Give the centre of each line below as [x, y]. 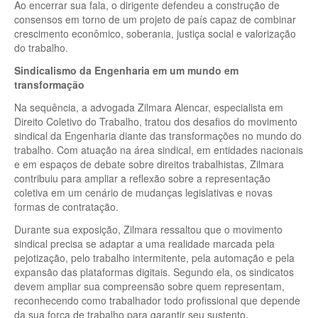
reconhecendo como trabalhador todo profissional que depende [157, 300]
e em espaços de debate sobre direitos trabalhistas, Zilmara [149, 164]
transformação [49, 84]
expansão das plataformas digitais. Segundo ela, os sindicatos [154, 272]
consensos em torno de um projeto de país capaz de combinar [155, 19]
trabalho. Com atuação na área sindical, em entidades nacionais [159, 149]
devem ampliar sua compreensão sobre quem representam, [149, 286]
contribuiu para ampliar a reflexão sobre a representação [142, 178]
